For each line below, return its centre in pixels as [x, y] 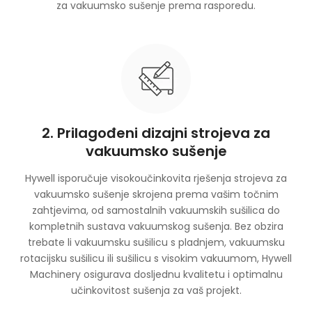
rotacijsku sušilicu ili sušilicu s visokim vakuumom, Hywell [156, 258]
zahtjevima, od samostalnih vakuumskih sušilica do [156, 210]
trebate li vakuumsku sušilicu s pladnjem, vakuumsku [156, 242]
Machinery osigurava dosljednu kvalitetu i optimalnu [156, 274]
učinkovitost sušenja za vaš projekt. [156, 290]
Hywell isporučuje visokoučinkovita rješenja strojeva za [156, 178]
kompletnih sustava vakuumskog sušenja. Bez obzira [156, 226]
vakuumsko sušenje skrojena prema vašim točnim [156, 194]
